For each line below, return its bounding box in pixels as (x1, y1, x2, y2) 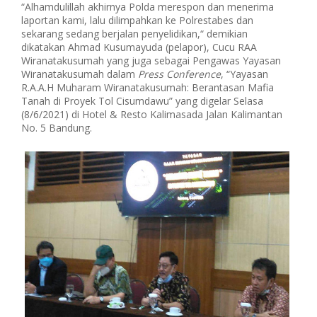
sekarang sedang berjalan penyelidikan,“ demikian (21, 27, 248, 40)
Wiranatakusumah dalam (21, 67, 138, 81)
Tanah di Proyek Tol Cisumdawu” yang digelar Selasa (21, 94, 263, 108)
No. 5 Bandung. (21, 121, 92, 134)
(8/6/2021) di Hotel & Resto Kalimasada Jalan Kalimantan (21, 108, 282, 121)
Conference (166, 67, 221, 81)
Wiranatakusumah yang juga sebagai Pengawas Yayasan (21, 54, 281, 67)
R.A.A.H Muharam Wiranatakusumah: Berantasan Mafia (21, 81, 274, 94)
